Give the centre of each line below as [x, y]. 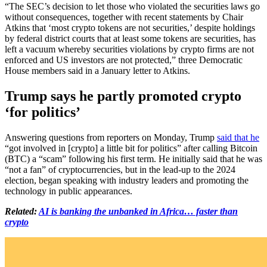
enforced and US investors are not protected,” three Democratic [124, 60]
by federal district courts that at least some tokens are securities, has [130, 38]
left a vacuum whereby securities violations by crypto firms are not [129, 49]
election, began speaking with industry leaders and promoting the [127, 180]
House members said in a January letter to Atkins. [97, 70]
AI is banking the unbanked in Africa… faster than [138, 211]
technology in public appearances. [69, 191]
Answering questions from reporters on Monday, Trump [111, 137]
